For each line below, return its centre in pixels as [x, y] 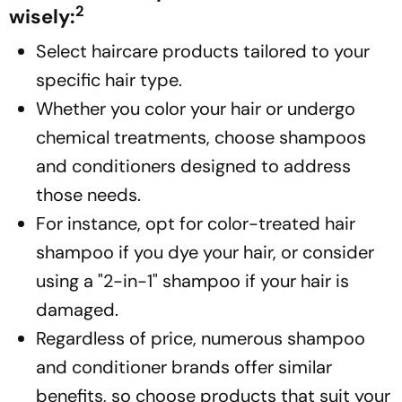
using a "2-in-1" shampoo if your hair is [192, 280]
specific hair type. [111, 79]
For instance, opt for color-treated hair [196, 223]
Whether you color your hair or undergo [196, 108]
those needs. [91, 194]
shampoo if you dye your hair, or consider [205, 252]
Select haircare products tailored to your [203, 51]
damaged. [79, 309]
